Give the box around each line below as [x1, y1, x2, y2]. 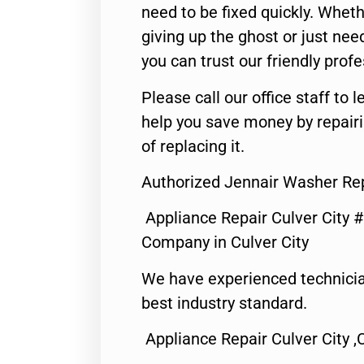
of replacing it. [141, 136, 245, 156]
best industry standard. [141, 292, 307, 313]
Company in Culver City [141, 232, 309, 253]
